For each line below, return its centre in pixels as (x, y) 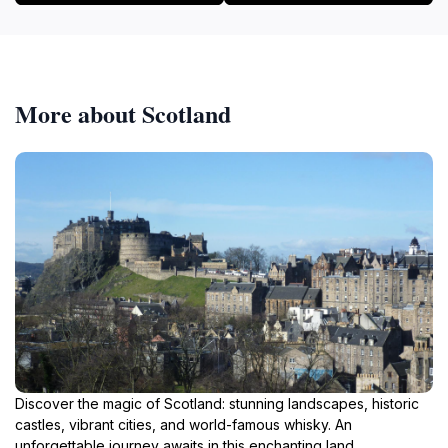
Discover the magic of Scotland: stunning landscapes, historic (217, 403)
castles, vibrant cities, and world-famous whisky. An (183, 424)
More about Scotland (123, 113)
